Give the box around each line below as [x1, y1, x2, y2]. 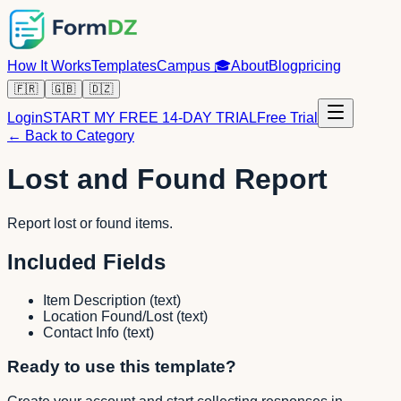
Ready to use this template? [7, 357, 236, 377]
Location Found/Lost [43, 308, 173, 324]
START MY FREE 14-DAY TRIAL [43, 110, 257, 125]
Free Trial [257, 110, 318, 125]
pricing [298, 58, 341, 73]
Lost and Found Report [7, 163, 328, 196]
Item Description [43, 292, 146, 308]
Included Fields [7, 249, 166, 274]
